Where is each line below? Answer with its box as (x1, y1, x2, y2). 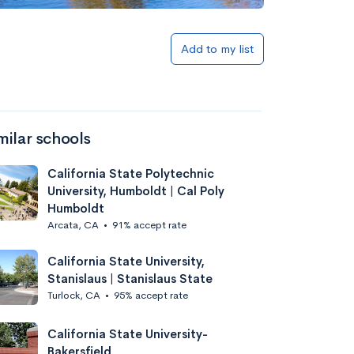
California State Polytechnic (47, 166, 214, 181)
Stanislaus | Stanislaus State (47, 270, 213, 286)
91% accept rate (112, 218, 186, 232)
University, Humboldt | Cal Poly (47, 183, 224, 198)
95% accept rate (114, 288, 188, 302)
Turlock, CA (47, 288, 100, 302)
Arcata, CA (47, 218, 99, 232)
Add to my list (181, 41, 254, 56)
